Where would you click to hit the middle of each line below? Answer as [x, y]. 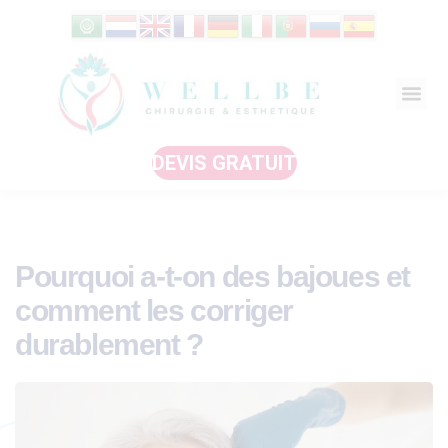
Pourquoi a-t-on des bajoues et [213, 276]
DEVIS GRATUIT [224, 162]
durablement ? [109, 344]
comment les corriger [154, 310]
